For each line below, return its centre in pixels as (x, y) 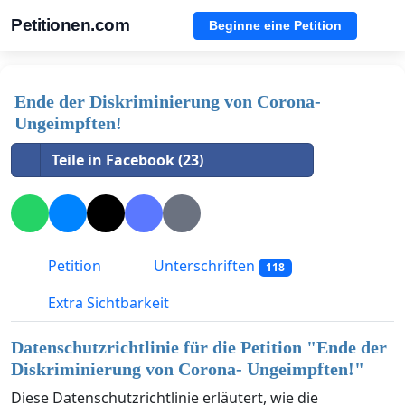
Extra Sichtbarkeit (107, 303)
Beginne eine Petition (275, 25)
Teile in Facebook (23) (127, 160)
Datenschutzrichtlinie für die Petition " (164, 348)
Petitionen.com (70, 25)
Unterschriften (204, 266)
